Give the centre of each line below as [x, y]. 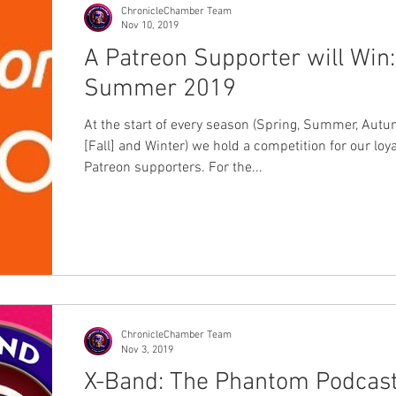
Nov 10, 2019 [150, 26]
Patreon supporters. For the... [173, 168]
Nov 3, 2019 [147, 350]
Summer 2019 [160, 89]
